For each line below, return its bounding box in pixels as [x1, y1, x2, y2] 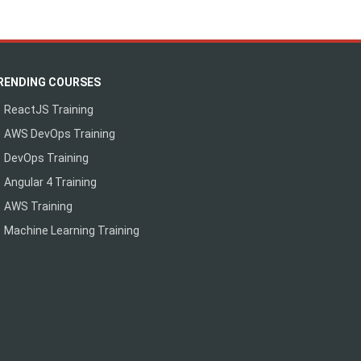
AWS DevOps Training [4, 127, 115, 140]
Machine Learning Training [4, 224, 139, 237]
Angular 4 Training [4, 176, 97, 189]
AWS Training [4, 200, 73, 213]
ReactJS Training [4, 103, 93, 116]
